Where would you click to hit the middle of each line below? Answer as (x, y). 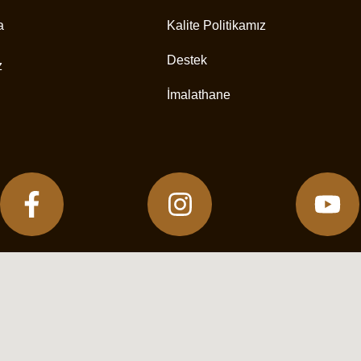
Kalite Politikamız (216, 25)
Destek (187, 60)
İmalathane (198, 94)
